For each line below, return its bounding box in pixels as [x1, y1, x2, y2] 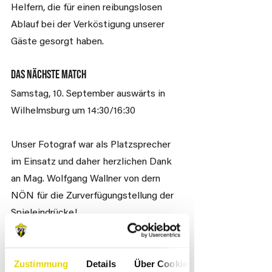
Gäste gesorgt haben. [11, 37, 106, 47]
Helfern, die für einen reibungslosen [11, 3, 165, 13]
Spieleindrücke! [11, 208, 77, 218]
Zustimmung [14, 258, 68, 269]
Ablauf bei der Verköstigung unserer [11, 20, 167, 30]
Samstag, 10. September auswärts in [11, 89, 168, 99]
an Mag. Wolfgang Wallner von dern [11, 174, 163, 184]
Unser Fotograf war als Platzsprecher [11, 140, 173, 150]
